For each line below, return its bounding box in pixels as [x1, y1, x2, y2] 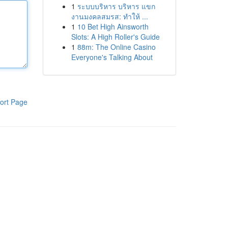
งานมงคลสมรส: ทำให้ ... [71, 11, 148, 21]
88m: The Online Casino [77, 42, 156, 52]
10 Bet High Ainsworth [77, 21, 149, 32]
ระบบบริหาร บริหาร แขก [77, 1, 155, 11]
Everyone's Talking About [71, 52, 153, 62]
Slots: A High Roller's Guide [71, 32, 160, 42]
